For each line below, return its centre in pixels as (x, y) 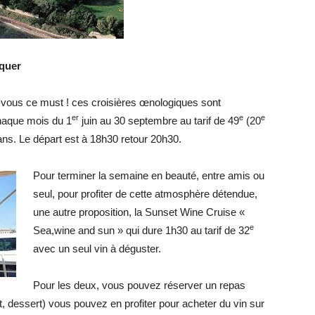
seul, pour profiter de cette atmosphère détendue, (145, 194)
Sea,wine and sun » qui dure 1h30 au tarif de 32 (141, 230)
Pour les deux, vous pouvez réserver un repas (139, 285)
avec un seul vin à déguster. (97, 249)
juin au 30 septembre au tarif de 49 (159, 121)
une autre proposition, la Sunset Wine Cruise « (139, 212)
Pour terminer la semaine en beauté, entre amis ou (149, 175)
